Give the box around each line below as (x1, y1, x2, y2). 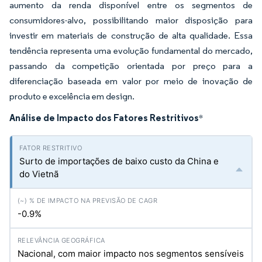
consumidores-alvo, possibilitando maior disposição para (9, 15, 253, 26)
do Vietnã (19, 168, 58, 180)
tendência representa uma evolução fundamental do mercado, (9, 45, 253, 56)
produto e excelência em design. (9, 91, 135, 102)
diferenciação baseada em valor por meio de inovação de (9, 75, 253, 87)
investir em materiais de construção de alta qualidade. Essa (9, 30, 253, 41)
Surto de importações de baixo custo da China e (19, 156, 219, 167)
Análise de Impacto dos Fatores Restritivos (9, 112, 199, 123)
